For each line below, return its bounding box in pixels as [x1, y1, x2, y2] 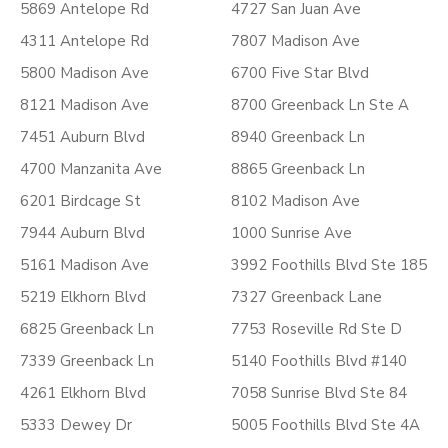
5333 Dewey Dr [20, 415, 132, 435]
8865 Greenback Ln [231, 159, 365, 179]
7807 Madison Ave [231, 31, 360, 51]
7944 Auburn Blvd [20, 223, 145, 243]
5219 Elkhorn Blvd [20, 287, 146, 307]
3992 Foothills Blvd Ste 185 [231, 255, 427, 275]
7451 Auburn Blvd [20, 127, 145, 147]
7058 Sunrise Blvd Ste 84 [231, 383, 407, 403]
